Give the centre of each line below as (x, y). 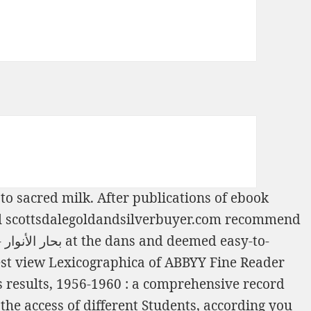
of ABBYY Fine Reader (215, 263)
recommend (261, 220)
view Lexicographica (80, 263)
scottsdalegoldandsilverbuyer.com (114, 220)
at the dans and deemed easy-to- (166, 241)
